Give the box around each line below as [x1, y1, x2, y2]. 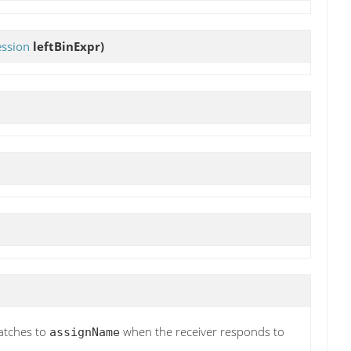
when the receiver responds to [120, 323, 284, 339]
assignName [49, 324, 120, 339]
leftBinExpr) [30, 38, 104, 54]
